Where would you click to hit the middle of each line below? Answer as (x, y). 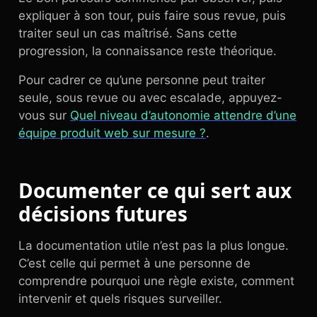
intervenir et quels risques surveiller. (120, 299)
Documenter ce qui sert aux (155, 190)
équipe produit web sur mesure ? (112, 133)
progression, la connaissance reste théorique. (148, 51)
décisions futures (103, 214)
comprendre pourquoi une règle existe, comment (156, 281)
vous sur (44, 115)
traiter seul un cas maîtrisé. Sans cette (128, 33)
